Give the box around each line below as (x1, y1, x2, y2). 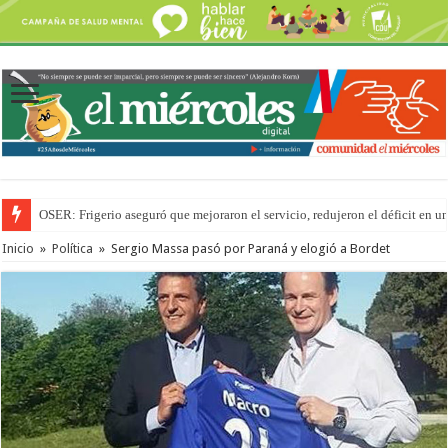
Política (52, 240, 94, 256)
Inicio (2, 240, 35, 256)
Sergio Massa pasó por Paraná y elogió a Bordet (111, 240, 391, 256)
